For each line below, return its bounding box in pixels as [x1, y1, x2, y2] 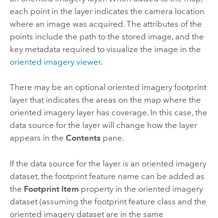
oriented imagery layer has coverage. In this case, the [9, 108, 207, 118]
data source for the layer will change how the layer [9, 120, 197, 130]
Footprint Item [23, 183, 79, 194]
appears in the [9, 133, 66, 143]
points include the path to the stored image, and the [9, 32, 204, 42]
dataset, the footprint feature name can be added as [9, 171, 204, 181]
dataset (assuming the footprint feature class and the [9, 196, 206, 206]
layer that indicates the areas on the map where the [9, 95, 201, 105]
